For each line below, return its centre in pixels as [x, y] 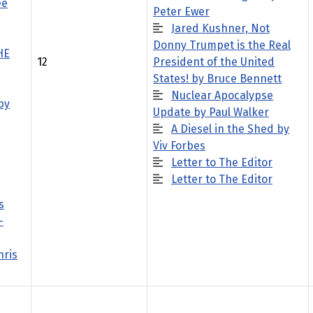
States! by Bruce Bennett [217, 79]
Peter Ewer [181, 12]
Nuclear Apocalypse [222, 95]
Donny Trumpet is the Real [222, 45]
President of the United [214, 62]
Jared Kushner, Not [220, 28]
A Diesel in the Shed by [230, 129]
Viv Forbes [179, 146]
